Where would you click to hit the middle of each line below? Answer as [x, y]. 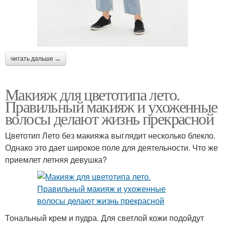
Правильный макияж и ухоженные [111, 106]
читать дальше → [36, 59]
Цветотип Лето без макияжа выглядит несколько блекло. [110, 135]
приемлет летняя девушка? [56, 159]
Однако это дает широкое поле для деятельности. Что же [111, 147]
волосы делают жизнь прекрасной [109, 118]
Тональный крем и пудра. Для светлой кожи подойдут [104, 217]
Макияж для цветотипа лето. [92, 94]
